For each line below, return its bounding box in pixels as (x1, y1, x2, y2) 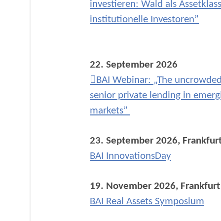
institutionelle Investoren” (90, 14, 199, 25)
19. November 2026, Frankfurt (90, 181, 220, 191)
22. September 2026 (90, 60, 178, 70)
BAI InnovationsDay (90, 151, 171, 161)
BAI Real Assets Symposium (90, 196, 204, 207)
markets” (90, 106, 130, 116)
